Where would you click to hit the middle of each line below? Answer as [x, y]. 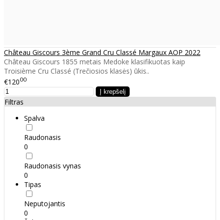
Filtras [14, 102]
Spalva [34, 118]
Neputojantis [45, 204]
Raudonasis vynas [53, 166]
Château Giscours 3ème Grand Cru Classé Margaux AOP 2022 [102, 53]
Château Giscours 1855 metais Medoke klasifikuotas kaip [95, 62]
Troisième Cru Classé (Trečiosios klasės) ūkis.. [77, 71]
